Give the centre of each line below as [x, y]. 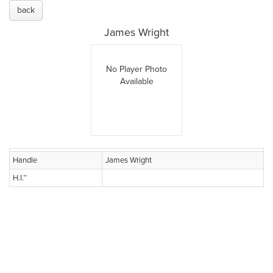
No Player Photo [136, 69]
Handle [25, 160]
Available [136, 81]
